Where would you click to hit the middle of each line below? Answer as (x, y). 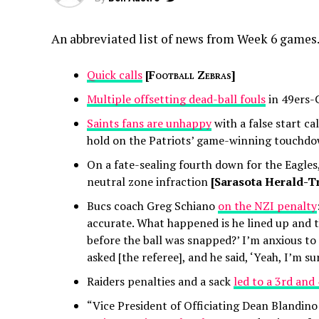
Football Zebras (190, 75)
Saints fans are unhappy (149, 123)
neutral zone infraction (149, 182)
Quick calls (115, 75)
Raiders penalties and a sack (160, 281)
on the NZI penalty (267, 206)
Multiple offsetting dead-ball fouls (176, 99)
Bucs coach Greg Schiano (152, 206)
